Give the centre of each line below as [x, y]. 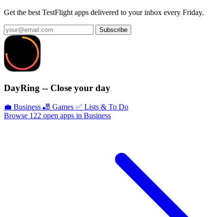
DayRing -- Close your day [57, 88]
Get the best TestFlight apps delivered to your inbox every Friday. [104, 13]
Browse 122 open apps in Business [57, 115]
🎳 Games [58, 107]
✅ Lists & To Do [102, 107]
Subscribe [113, 30]
